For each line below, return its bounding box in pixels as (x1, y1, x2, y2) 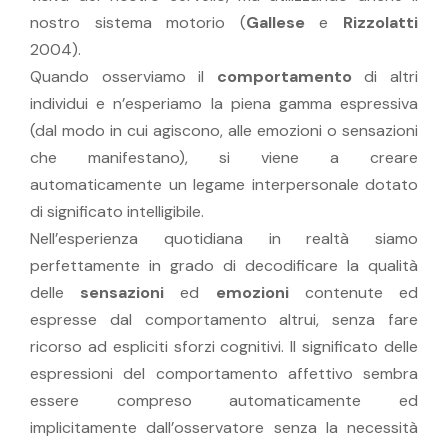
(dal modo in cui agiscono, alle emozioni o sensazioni (30, 119, 418, 141)
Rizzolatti (343, 11, 419, 33)
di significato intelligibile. (30, 200, 204, 222)
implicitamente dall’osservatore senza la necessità (30, 416, 418, 438)
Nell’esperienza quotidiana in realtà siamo (30, 227, 418, 249)
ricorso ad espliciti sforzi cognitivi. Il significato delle (30, 335, 418, 357)
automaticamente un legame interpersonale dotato (30, 173, 418, 195)
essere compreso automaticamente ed (30, 389, 418, 411)
